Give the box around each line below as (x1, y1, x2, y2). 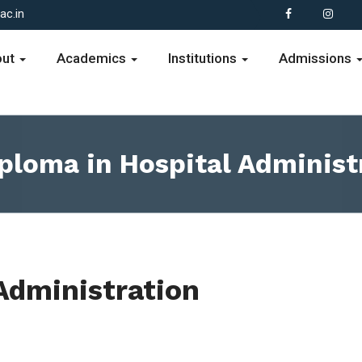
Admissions (279, 50, 356, 66)
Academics (57, 50, 130, 66)
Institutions (168, 50, 241, 66)
